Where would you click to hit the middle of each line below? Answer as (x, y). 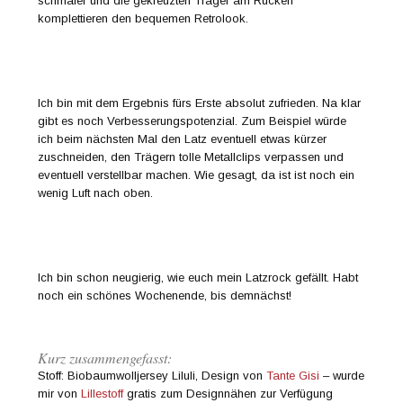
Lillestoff (103, 393)
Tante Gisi (293, 375)
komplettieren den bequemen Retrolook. (143, 19)
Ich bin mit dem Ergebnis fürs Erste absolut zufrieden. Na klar (200, 103)
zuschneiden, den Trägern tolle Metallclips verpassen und (191, 157)
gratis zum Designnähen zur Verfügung (228, 393)
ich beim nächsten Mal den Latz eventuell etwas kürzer (183, 139)
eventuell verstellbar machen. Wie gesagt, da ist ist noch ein (197, 175)
